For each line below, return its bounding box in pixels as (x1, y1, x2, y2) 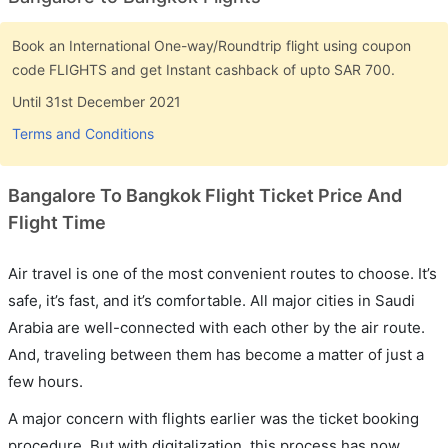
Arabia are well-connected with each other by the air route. (8, 317, 425, 337)
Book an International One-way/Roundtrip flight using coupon (12, 36, 411, 54)
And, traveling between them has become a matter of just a (8, 344, 424, 364)
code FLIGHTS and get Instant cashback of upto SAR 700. (12, 60, 395, 78)
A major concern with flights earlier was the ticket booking (8, 408, 419, 428)
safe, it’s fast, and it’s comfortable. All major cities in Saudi (8, 290, 415, 310)
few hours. (8, 371, 83, 391)
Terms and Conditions (12, 124, 154, 142)
